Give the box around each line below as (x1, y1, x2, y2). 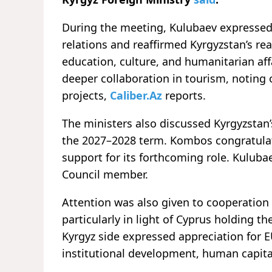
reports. (162, 88, 209, 103)
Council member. (62, 167, 148, 182)
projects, (62, 88, 110, 103)
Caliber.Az (110, 88, 162, 103)
